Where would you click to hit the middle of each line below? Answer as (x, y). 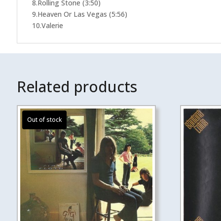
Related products (77, 87)
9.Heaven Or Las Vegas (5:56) (79, 14)
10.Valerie (47, 26)
